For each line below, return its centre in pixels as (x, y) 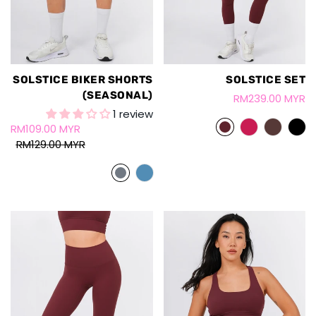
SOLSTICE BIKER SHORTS (83, 80)
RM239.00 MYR (269, 99)
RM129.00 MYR (50, 145)
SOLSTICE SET (266, 80)
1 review (133, 114)
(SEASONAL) (117, 96)
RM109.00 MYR (45, 129)
